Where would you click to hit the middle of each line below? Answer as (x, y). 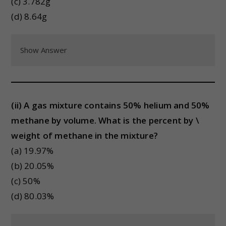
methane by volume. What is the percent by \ (105, 120)
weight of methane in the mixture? (85, 135)
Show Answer (44, 50)
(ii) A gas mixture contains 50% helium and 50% (110, 105)
